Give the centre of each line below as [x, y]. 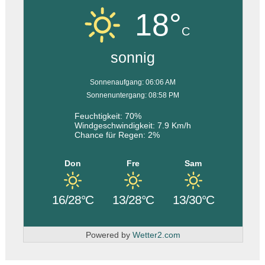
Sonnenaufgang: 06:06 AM [133, 82]
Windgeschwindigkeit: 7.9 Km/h [133, 125]
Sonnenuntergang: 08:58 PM [133, 95]
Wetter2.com [156, 235]
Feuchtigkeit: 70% [108, 116]
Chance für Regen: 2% [117, 135]
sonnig [133, 57]
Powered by [109, 235]
